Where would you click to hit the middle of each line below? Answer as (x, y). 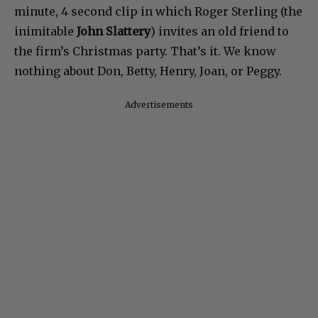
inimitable (44, 32)
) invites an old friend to (220, 32)
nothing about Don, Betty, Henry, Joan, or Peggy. (148, 71)
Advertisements (159, 105)
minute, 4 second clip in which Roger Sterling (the (158, 12)
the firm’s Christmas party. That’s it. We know (145, 51)
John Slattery (112, 32)
